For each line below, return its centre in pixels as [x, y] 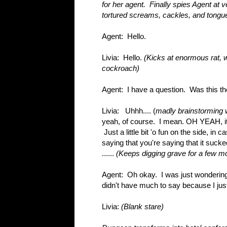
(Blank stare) [142, 207]
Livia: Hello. [123, 58]
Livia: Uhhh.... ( [129, 111]
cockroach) [121, 68]
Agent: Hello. [124, 36]
